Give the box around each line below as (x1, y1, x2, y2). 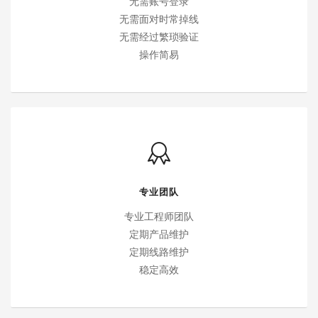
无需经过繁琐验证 (119, 31, 199, 43)
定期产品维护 (129, 229, 189, 240)
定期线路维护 (129, 246, 189, 258)
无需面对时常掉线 (119, 13, 199, 25)
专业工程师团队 (124, 211, 194, 222)
